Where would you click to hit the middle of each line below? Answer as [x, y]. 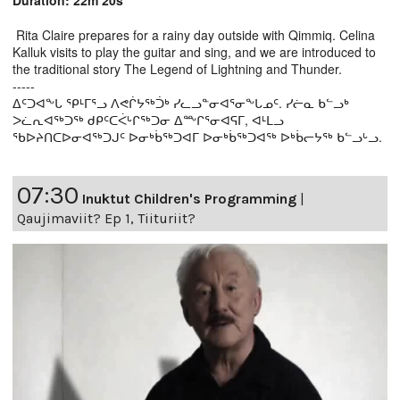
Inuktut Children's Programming [189, 199]
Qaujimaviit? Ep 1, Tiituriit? [106, 219]
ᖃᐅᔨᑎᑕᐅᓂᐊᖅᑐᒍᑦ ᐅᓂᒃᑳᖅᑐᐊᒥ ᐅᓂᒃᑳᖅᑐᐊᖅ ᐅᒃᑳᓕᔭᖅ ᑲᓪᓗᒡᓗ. [197, 137]
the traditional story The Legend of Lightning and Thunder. [177, 69]
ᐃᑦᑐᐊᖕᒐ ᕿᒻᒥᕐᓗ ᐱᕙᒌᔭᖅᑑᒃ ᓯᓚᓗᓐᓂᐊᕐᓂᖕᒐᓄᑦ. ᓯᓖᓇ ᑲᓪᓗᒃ [181, 103]
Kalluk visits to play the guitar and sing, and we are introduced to [194, 52]
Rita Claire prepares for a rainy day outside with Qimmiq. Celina [194, 35]
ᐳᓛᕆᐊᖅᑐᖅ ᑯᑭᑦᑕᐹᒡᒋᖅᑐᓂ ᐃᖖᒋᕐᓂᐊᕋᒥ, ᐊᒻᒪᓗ [148, 120]
